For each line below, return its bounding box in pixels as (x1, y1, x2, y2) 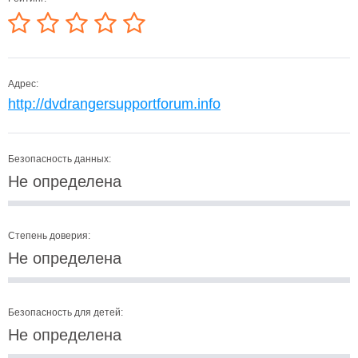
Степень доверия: (8, 230, 90, 241)
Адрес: (8, 78, 38, 89)
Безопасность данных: (8, 153, 111, 165)
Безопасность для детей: (8, 307, 123, 318)
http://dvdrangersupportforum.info (8, 96, 221, 112)
